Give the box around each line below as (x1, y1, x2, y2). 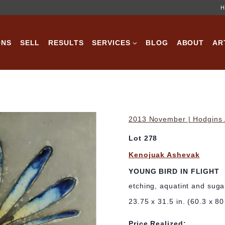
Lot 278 (129, 134, 158, 143)
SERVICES (92, 38, 131, 47)
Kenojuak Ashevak (129, 151, 200, 159)
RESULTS (48, 38, 84, 47)
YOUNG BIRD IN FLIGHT (129, 167, 219, 175)
